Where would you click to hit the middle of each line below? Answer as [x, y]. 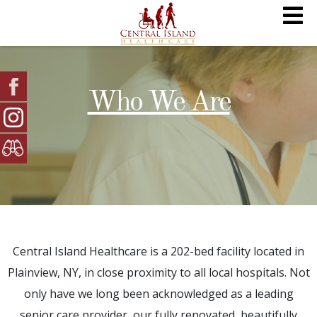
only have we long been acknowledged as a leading [158, 294]
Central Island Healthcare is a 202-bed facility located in [158, 251]
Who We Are [158, 103]
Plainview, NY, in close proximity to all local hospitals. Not [158, 272]
